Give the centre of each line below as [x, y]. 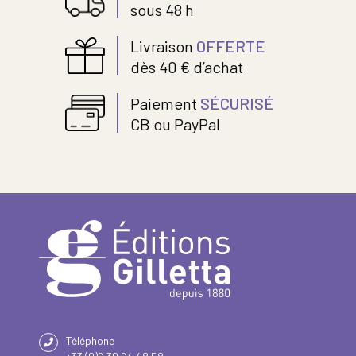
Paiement [166, 103]
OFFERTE [231, 46]
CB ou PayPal [176, 124]
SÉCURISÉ [238, 103]
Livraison [164, 46]
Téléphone [90, 340]
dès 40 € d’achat [187, 66]
